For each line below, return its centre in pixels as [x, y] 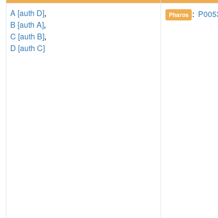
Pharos [179, 15]
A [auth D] [27, 13]
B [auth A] [27, 24]
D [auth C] [27, 48]
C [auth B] [27, 36]
